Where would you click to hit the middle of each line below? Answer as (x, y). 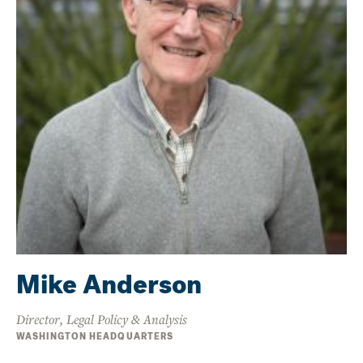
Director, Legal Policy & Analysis (102, 319)
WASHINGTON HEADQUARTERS (95, 336)
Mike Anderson (109, 284)
